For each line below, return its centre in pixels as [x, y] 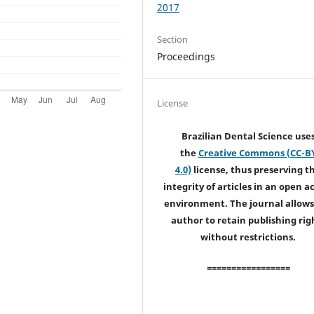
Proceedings [186, 56]
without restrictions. [248, 237]
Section [173, 39]
